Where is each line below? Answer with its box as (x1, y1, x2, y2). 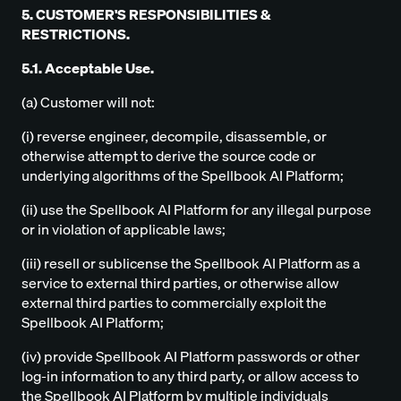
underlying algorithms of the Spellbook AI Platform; (21, 164, 344, 188)
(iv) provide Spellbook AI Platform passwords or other (21, 345, 360, 369)
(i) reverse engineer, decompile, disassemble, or (21, 124, 327, 149)
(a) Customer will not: (21, 90, 155, 115)
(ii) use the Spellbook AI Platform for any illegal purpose (21, 198, 371, 222)
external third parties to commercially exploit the (21, 291, 327, 315)
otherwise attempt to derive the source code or (21, 144, 316, 168)
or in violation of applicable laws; (21, 218, 226, 242)
